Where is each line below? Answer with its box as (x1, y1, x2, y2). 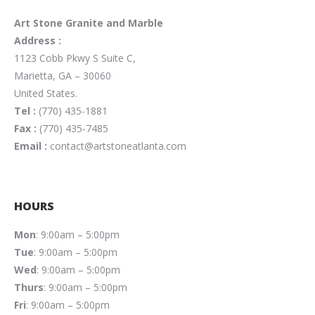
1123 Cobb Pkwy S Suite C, (14, 51, 136, 65)
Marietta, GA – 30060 (14, 68, 111, 82)
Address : (14, 33, 64, 47)
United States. (14, 86, 77, 100)
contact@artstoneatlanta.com (50, 139, 186, 153)
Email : (14, 139, 50, 153)
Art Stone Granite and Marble (14, 15, 163, 30)
